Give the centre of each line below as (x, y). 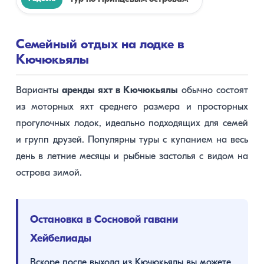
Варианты (39, 90)
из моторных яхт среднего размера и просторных (132, 107)
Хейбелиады (61, 239)
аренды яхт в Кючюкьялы (120, 90)
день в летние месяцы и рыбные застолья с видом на (132, 156)
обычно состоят (213, 90)
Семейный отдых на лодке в (100, 45)
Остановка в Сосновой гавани (104, 220)
